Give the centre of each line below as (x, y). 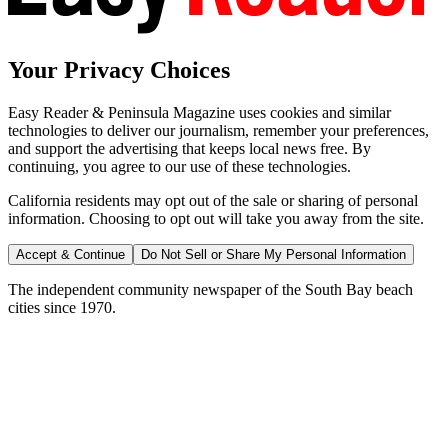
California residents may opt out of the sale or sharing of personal (213, 201)
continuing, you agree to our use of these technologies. (179, 167)
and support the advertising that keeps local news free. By (189, 149)
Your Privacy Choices (119, 70)
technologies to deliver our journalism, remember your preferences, (218, 131)
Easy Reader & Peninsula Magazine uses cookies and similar (199, 113)
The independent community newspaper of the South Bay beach (210, 290)
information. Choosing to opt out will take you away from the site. (216, 219)
